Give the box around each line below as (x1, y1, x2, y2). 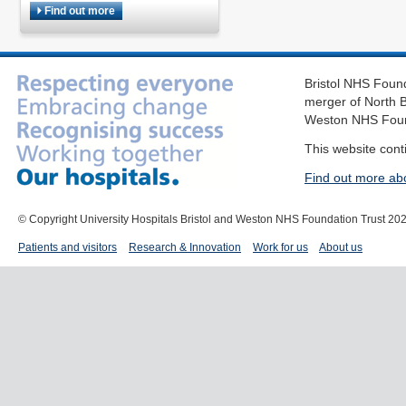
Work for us (253, 241, 308, 254)
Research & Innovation (129, 241, 241, 254)
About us (319, 241, 362, 254)
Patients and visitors (18, 241, 117, 254)
